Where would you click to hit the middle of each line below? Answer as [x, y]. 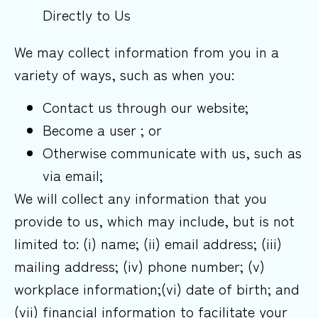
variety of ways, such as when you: [124, 74]
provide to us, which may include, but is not [154, 220]
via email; [73, 175]
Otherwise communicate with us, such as [172, 152]
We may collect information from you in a [147, 51]
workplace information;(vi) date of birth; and [157, 288]
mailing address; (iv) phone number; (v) [139, 265]
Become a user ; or [102, 129]
